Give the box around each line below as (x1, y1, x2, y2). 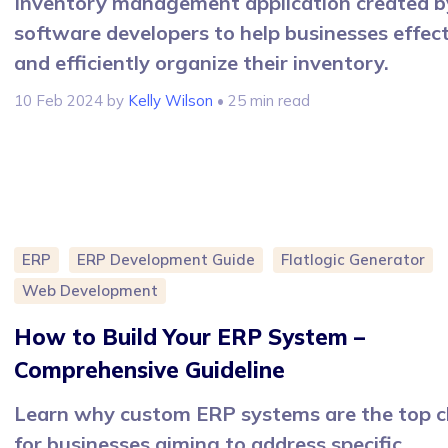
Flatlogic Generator (281, 250, 425, 270)
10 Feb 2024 (14, 91, 103, 110)
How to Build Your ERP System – (14, 323, 365, 352)
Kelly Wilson (128, 91, 213, 110)
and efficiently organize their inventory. (14, 50, 389, 75)
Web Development (22, 281, 158, 301)
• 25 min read (213, 91, 310, 110)
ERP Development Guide (77, 250, 255, 270)
